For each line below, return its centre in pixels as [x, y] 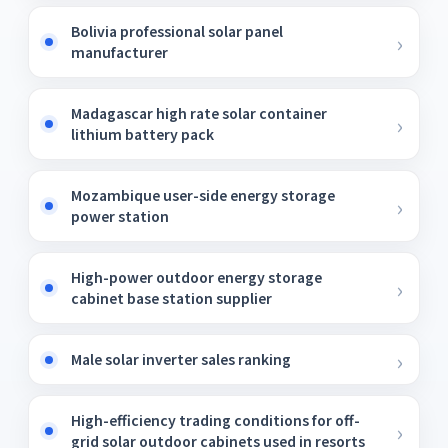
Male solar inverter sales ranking [181, 359]
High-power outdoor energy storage [196, 277]
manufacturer [119, 52]
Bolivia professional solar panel [177, 31]
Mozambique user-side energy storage [203, 195]
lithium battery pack [142, 134]
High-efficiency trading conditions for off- [215, 420]
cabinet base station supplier [171, 298]
